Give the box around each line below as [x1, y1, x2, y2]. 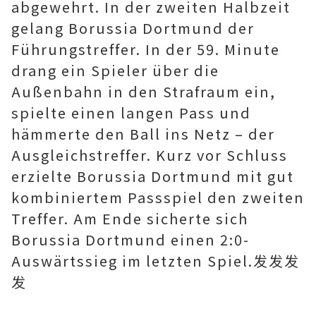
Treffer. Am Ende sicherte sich [11, 208, 248, 229]
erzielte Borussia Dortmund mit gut [11, 166, 294, 186]
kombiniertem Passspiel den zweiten [11, 187, 305, 207]
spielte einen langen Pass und [11, 102, 251, 123]
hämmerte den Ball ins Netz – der [11, 123, 275, 144]
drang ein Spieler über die [11, 60, 219, 80]
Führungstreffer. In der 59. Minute [11, 39, 280, 59]
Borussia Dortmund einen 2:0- [11, 229, 250, 250]
